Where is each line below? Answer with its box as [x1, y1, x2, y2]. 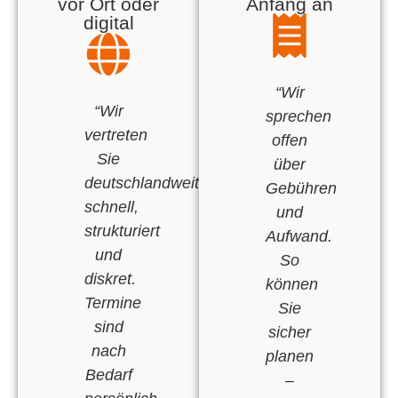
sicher [268, 323, 311, 342]
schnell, [84, 198, 139, 217]
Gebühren [266, 179, 337, 198]
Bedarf [84, 366, 132, 385]
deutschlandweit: [84, 174, 203, 193]
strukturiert [84, 222, 160, 241]
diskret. [84, 270, 136, 289]
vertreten [84, 126, 147, 145]
